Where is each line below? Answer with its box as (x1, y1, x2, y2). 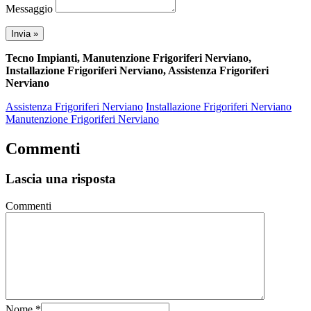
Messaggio (6, 2, 53, 15)
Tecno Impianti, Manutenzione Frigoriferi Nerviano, (6, 51, 251, 64)
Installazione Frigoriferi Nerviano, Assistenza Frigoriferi (6, 64, 269, 76)
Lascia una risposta (6, 171, 116, 187)
